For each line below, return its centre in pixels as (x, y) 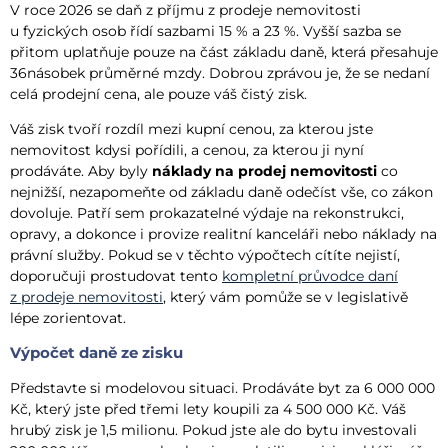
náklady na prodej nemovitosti (264, 171)
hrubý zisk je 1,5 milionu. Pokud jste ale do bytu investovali (213, 429)
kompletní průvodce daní (310, 276)
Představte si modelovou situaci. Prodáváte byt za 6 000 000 (222, 387)
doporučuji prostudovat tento (116, 276)
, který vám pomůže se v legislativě (285, 297)
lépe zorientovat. (68, 318)
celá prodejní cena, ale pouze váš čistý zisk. (158, 93)
